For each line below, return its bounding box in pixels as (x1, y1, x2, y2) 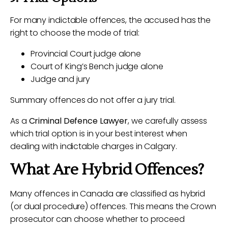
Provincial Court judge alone (31, 48, 141, 60)
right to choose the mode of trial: (10, 27, 139, 39)
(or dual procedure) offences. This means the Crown (10, 201, 216, 212)
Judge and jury (31, 73, 90, 85)
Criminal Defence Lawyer (28, 115, 128, 127)
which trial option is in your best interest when (10, 128, 188, 139)
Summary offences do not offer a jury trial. (10, 94, 176, 106)
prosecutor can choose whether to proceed (10, 213, 185, 225)
